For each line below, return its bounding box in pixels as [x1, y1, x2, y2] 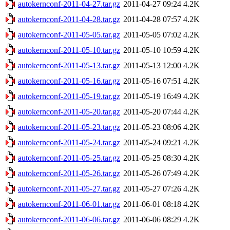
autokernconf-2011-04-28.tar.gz [18, 14, 120, 24]
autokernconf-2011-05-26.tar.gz [18, 168, 120, 178]
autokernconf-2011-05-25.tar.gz [18, 153, 120, 162]
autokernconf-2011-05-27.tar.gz [18, 184, 120, 193]
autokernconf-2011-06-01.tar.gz [18, 199, 120, 208]
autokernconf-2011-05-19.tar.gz [18, 91, 120, 101]
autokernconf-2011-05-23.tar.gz [18, 122, 120, 131]
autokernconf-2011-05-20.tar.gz [18, 107, 120, 116]
